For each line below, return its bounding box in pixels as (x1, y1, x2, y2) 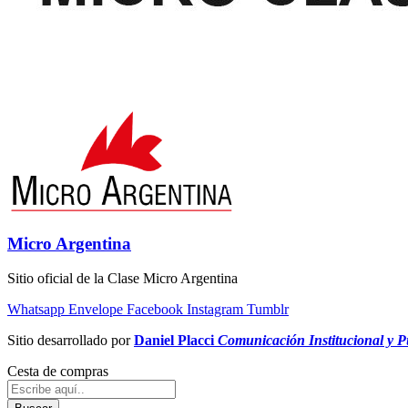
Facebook (127, 301, 183, 318)
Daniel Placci (134, 332, 218, 349)
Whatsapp (7, 301, 65, 318)
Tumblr (247, 301, 289, 318)
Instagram (187, 301, 243, 318)
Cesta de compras (7, 363, 108, 380)
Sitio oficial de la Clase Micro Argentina (7, 270, 238, 287)
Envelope (68, 301, 123, 318)
